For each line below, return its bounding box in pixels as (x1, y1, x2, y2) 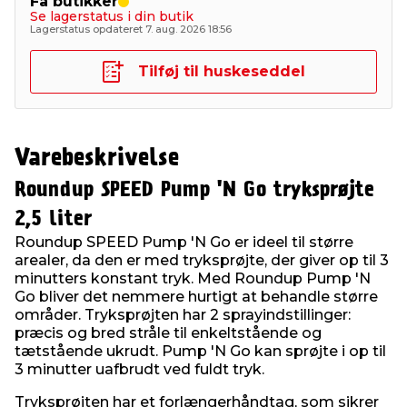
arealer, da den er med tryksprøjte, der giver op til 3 (15, 252, 389, 269)
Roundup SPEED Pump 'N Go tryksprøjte (15, 180, 374, 200)
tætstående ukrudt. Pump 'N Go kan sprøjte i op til (15, 342, 386, 360)
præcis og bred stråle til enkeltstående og (15, 324, 322, 342)
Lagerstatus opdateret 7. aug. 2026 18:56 (30, 23, 232, 35)
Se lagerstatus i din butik (30, 8, 194, 25)
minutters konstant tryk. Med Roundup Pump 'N (15, 270, 371, 287)
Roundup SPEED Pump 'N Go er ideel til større (15, 233, 353, 251)
